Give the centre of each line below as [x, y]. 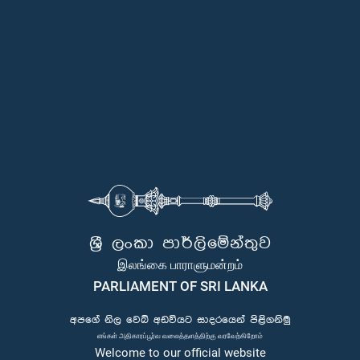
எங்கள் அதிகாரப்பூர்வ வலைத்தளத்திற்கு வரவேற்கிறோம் [180, 335]
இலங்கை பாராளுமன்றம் [180, 264]
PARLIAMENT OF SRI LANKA [180, 286]
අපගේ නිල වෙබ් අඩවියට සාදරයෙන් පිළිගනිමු [180, 319]
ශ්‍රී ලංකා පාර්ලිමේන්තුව [180, 243]
